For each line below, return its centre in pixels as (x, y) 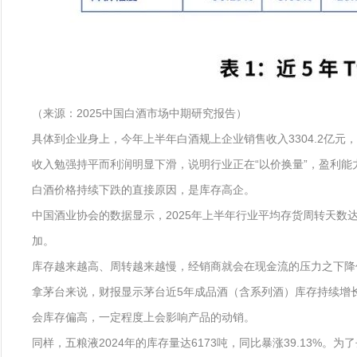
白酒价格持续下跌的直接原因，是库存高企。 (143, 190)
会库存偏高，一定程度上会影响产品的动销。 (143, 317)
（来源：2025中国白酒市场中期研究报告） (139, 113)
